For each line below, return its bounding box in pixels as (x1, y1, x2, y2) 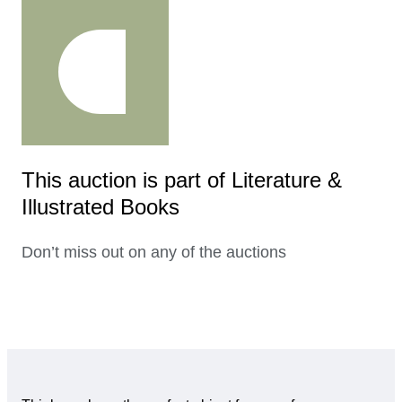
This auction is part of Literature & (22, 168, 342, 193)
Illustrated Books (22, 195, 179, 220)
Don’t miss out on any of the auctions (22, 243, 286, 262)
